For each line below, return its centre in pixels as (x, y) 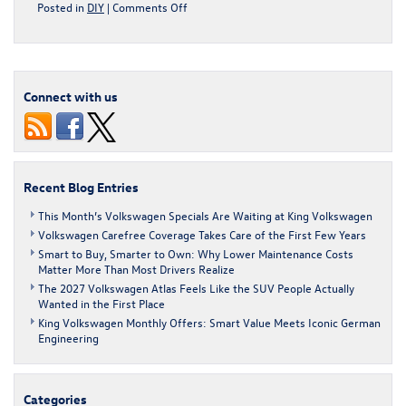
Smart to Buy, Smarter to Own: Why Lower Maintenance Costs (196, 253)
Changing (210, 54)
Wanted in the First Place (101, 303)
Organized (213, 120)
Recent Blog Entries (81, 187)
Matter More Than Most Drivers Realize (136, 268)
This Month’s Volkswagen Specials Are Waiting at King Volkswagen (205, 215)
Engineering (68, 337)
